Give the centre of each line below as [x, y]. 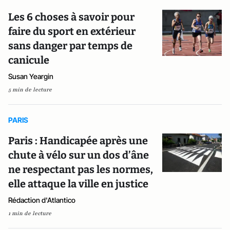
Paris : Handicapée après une [78, 141]
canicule [29, 60]
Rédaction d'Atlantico [42, 200]
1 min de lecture [30, 213]
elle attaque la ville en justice [78, 184]
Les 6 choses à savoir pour [71, 17]
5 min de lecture [30, 90]
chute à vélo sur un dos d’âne [79, 155]
